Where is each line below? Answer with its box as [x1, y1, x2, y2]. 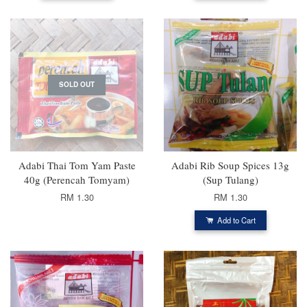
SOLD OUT [59, 79, 95, 89]
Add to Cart [214, 214, 256, 225]
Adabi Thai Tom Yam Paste [18, 158, 136, 172]
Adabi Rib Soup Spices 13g [171, 158, 289, 172]
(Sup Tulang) [202, 172, 258, 186]
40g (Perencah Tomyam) [24, 172, 130, 186]
